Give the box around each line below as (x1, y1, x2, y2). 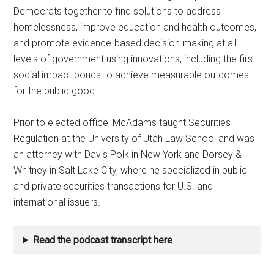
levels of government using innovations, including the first (13, 53, 256, 65)
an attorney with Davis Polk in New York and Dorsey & (13, 148, 242, 160)
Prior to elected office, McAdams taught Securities (13, 116, 231, 128)
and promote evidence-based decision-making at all (13, 37, 237, 49)
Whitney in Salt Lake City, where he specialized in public (13, 164, 248, 176)
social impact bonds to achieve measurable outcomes (13, 68, 250, 81)
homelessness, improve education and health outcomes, (13, 21, 257, 33)
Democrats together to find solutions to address (13, 5, 221, 17)
